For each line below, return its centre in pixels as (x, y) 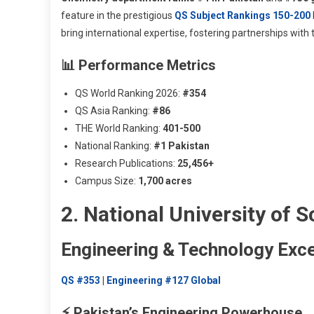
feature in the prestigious (118, 15)
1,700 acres (165, 180)
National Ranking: (114, 145)
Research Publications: (126, 163)
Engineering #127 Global (164, 280)
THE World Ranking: (119, 128)
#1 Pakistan (182, 145)
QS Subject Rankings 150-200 (243, 15)
